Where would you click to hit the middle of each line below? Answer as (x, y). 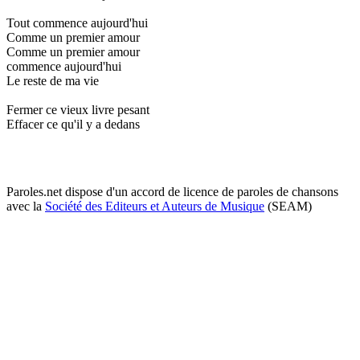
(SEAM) (288, 206)
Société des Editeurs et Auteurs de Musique (155, 206)
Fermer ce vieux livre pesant (78, 109)
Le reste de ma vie (53, 80)
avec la (26, 206)
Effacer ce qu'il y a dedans (73, 124)
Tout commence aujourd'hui (77, 22)
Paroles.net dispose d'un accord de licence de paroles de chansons (172, 191)
